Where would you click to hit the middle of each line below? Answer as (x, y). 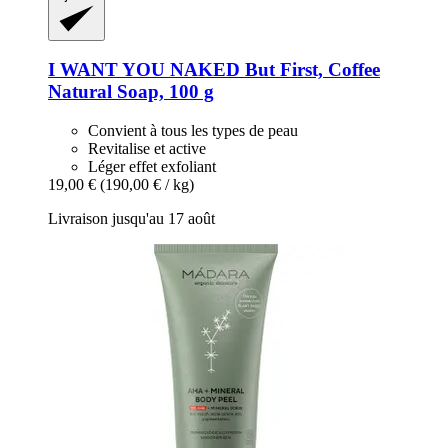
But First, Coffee (310, 70)
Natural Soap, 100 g (131, 92)
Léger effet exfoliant (152, 166)
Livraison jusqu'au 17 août (131, 218)
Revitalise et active (147, 148)
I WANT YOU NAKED (144, 70)
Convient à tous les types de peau (193, 130)
